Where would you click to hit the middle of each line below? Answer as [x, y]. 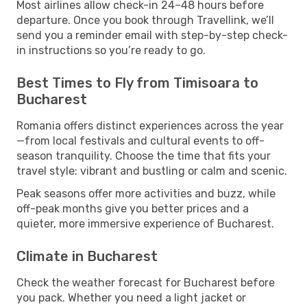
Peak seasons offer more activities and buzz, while [146, 193]
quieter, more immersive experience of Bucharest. [145, 223]
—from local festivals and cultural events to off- [140, 140]
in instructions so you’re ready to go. [111, 50]
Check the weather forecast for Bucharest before [146, 282]
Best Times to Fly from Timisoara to [137, 83]
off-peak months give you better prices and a [133, 208]
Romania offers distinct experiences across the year [150, 125]
